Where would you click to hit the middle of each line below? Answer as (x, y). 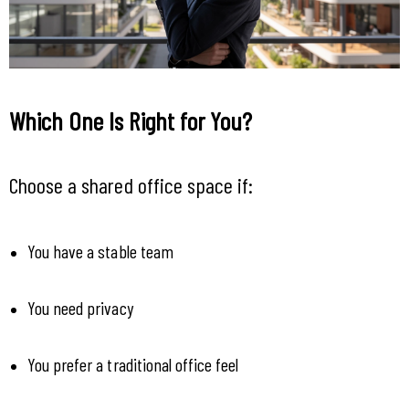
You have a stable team (100, 252)
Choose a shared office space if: (131, 185)
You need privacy (80, 308)
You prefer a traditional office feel (133, 365)
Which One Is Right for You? (131, 120)
